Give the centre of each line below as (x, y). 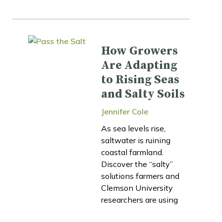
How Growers (139, 51)
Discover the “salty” (137, 164)
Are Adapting (139, 65)
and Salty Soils (143, 94)
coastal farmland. (132, 152)
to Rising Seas (140, 80)
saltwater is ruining (136, 140)
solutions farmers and (140, 176)
